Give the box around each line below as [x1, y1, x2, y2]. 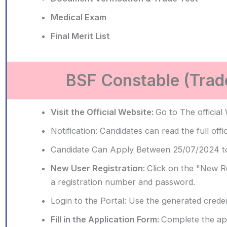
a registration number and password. [50, 176, 195, 187]
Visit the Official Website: [50, 106, 156, 117]
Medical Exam [50, 12, 106, 22]
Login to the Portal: [50, 195, 129, 206]
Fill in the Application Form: [50, 214, 161, 224]
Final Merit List [50, 30, 110, 41]
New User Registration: [50, 163, 147, 173]
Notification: [50, 125, 100, 136]
